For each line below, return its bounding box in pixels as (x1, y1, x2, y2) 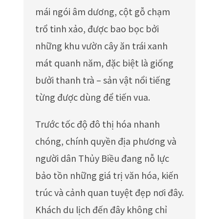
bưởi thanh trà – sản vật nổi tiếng (35, 73, 171, 86)
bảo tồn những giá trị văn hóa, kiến (35, 169, 178, 181)
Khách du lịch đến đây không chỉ (35, 203, 167, 216)
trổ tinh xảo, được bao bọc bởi (35, 22, 159, 35)
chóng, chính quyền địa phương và (35, 134, 176, 147)
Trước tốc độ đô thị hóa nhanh (35, 117, 160, 130)
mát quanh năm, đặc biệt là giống (35, 56, 174, 69)
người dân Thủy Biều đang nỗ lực (35, 152, 169, 164)
